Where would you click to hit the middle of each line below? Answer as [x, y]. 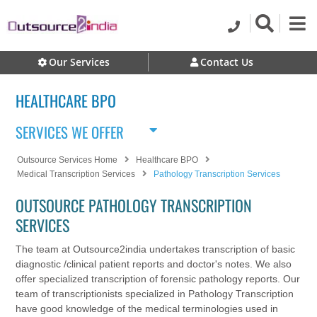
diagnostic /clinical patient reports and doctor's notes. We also [154, 264]
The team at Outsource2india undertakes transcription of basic [156, 249]
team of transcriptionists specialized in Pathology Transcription [155, 293]
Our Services [80, 62]
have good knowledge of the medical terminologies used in [147, 308]
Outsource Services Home [68, 160]
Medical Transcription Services [76, 174]
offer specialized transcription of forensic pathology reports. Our [158, 278]
